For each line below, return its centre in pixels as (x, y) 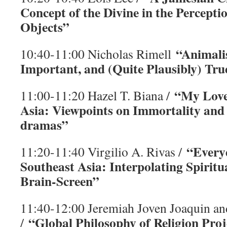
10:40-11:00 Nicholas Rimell (98, 54)
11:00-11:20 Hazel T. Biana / (97, 95)
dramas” (44, 125)
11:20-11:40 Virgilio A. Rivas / (103, 152)
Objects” (45, 27)
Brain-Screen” (60, 181)
